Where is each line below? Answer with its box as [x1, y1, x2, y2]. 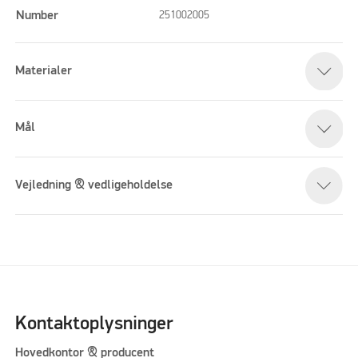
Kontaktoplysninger [14, 315, 173, 334]
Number [15, 9, 58, 22]
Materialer [15, 64, 73, 78]
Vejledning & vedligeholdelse [15, 179, 173, 193]
